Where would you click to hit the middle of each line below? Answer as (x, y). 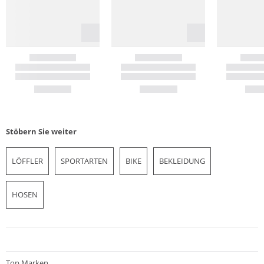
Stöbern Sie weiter (41, 132)
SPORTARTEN (84, 161)
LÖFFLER (27, 161)
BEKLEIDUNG (182, 161)
